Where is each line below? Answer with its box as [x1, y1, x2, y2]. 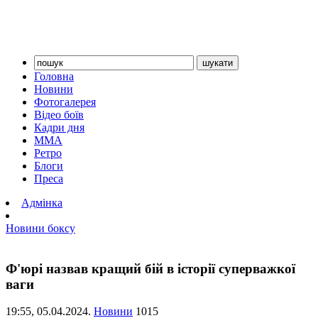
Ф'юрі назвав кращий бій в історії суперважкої [6, 261, 295, 276]
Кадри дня [34, 121, 84, 133]
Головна [34, 70, 74, 82]
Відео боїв [34, 109, 84, 121]
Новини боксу [6, 222, 75, 234]
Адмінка [21, 197, 62, 209]
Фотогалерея [34, 96, 96, 108]
